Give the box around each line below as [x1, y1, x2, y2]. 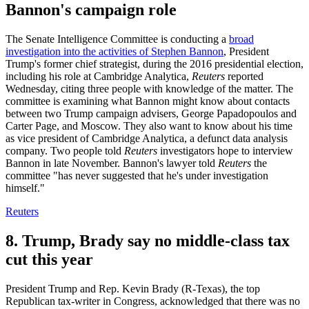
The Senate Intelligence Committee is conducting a [6, 33, 229, 46]
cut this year [6, 250, 93, 269]
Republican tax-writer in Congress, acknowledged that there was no [6, 295, 300, 308]
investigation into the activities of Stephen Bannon [6, 46, 223, 58]
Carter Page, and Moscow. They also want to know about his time [6, 120, 292, 132]
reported [225, 70, 263, 83]
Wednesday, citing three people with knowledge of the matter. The [6, 83, 293, 95]
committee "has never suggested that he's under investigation [6, 170, 268, 182]
